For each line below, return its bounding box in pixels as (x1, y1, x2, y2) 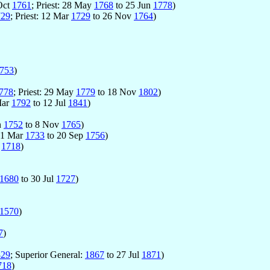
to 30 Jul (19, 174, 56, 184)
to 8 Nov (23, 119, 61, 130)
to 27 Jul (104, 250, 142, 260)
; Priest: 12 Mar (10, 11, 71, 22)
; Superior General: (10, 250, 85, 260)
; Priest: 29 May (13, 87, 76, 98)
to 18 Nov (95, 87, 139, 98)
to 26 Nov (90, 11, 134, 22)
